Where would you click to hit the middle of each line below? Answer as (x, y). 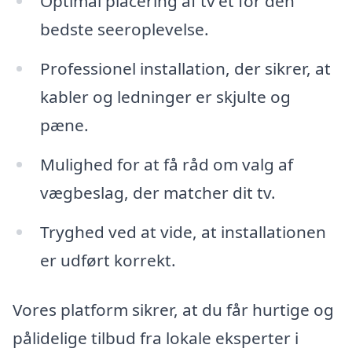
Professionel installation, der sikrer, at (185, 68)
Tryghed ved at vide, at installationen (183, 231)
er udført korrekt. (108, 260)
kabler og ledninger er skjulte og (165, 96)
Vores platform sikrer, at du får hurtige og (173, 310)
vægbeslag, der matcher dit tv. (158, 192)
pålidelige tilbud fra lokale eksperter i (156, 338)
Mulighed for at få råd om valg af (166, 164)
